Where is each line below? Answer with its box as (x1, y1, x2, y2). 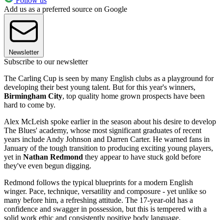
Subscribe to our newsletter (4, 57, 88, 66)
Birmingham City (4, 91, 62, 100)
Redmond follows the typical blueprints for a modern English (4, 178, 193, 187)
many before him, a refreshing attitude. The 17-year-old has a (4, 195, 193, 204)
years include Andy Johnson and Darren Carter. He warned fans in (4, 135, 210, 143)
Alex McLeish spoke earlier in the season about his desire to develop (4, 117, 216, 126)
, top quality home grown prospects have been (62, 91, 205, 100)
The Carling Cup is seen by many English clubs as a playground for (4, 74, 214, 82)
